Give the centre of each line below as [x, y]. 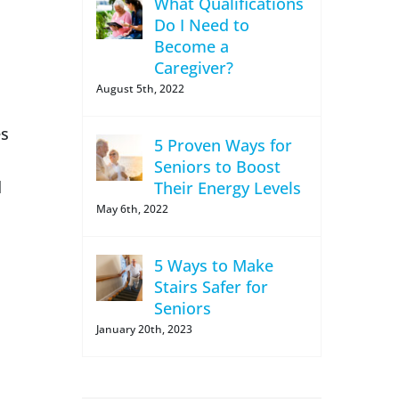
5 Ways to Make [213, 265]
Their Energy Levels [227, 188]
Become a [191, 46]
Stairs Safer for [211, 287]
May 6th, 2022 [132, 209]
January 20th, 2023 [144, 329]
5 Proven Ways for [223, 145]
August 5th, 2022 [140, 89]
